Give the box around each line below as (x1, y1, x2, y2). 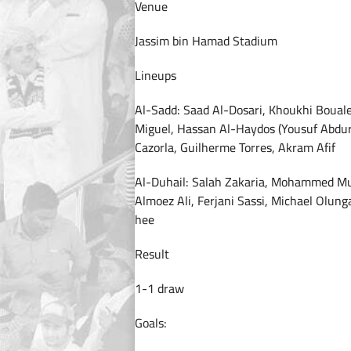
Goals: (135, 311, 167, 335)
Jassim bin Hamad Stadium (135, 29, 277, 52)
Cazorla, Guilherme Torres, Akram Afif (135, 136, 335, 159)
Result (135, 242, 169, 266)
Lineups (135, 63, 176, 87)
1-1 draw (135, 277, 184, 300)
